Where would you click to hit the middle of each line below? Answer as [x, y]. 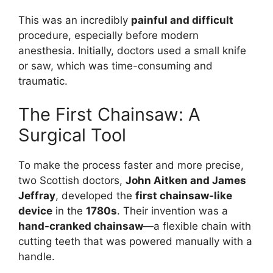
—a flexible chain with [197, 226]
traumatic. [43, 81]
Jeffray [37, 196]
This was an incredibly [75, 20]
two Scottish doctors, [72, 181]
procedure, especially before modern [108, 35]
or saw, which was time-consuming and [115, 66]
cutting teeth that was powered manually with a [135, 242]
